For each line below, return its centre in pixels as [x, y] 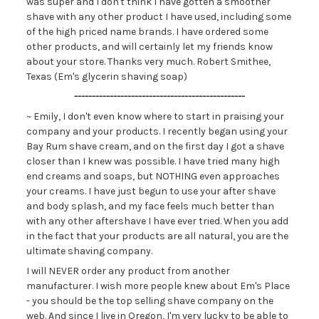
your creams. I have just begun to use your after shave [151, 191]
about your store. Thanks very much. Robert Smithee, [148, 62]
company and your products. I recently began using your [157, 131]
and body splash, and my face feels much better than [150, 206]
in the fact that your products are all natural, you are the [157, 236]
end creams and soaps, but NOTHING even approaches [153, 176]
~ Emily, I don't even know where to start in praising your [155, 116]
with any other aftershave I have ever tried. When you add [157, 221]
